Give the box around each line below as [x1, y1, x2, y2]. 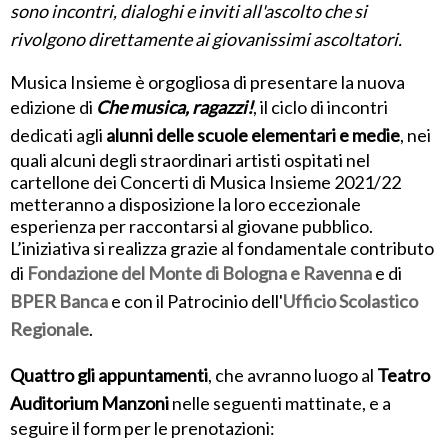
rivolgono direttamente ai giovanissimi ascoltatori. [10, 28, 402, 51]
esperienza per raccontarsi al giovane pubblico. [10, 215, 373, 238]
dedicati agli [10, 124, 103, 147]
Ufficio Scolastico [283, 290, 418, 313]
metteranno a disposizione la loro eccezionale [10, 193, 361, 216]
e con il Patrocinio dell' [108, 290, 283, 313]
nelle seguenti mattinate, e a [169, 392, 391, 415]
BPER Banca [10, 290, 108, 313]
